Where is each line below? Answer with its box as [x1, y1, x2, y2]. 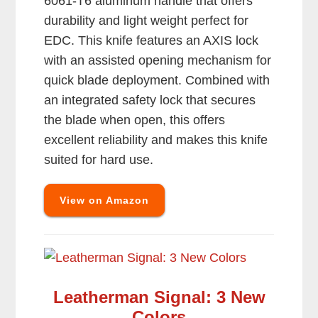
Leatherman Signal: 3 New [53, 287, 265, 307]
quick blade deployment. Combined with [44, 73, 270, 88]
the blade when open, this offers [44, 113, 226, 128]
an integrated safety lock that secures [44, 93, 256, 108]
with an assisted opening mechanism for [44, 53, 272, 68]
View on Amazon [60, 194, 150, 207]
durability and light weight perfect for [44, 13, 249, 28]
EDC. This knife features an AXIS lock [44, 33, 259, 48]
